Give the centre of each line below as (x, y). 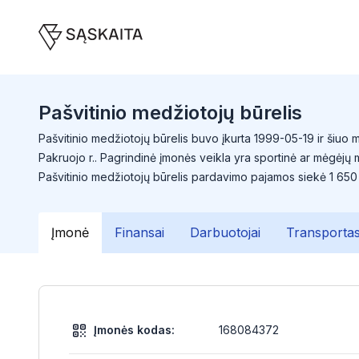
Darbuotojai (225, 232)
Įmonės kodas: (134, 330)
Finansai (139, 232)
